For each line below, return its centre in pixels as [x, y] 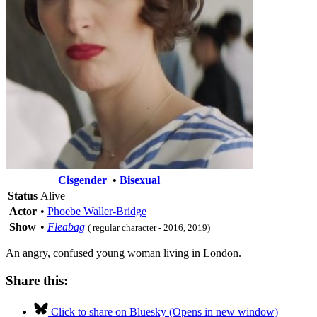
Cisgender [82, 180]
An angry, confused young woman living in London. [123, 253]
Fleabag [66, 226]
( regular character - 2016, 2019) [149, 227]
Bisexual [140, 180]
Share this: [37, 280]
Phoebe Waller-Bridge [97, 211]
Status [23, 195]
